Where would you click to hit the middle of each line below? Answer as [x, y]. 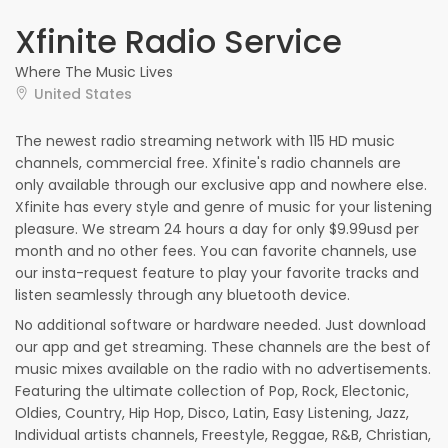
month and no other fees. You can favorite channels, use [216, 251]
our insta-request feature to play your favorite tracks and [217, 273]
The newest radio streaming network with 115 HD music [205, 141]
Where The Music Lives [94, 72]
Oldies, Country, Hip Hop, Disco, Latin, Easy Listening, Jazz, [212, 413]
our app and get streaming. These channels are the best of [223, 347]
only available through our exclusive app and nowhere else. [221, 185]
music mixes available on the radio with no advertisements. [223, 369]
